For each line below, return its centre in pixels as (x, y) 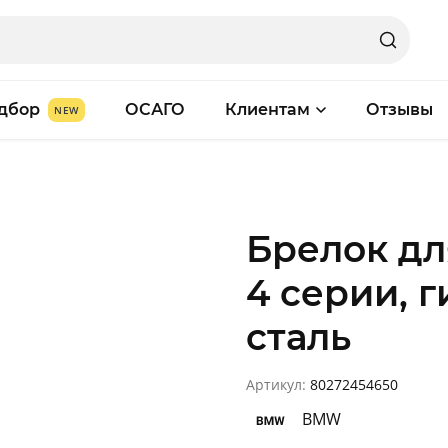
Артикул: (277, 384)
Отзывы (399, 109)
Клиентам (267, 109)
